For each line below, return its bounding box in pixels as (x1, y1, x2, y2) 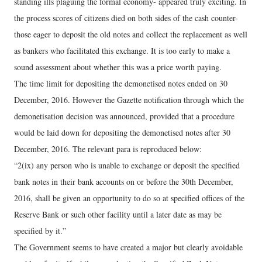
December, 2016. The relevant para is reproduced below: (14, 143, 202, 154)
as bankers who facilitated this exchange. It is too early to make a (14, 45, 230, 56)
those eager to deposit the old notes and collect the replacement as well (14, 29, 247, 40)
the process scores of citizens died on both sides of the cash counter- (14, 12, 238, 23)
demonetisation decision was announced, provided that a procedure (14, 111, 235, 122)
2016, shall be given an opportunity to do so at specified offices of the (14, 192, 244, 204)
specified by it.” (14, 225, 66, 236)
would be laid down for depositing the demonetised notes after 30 (14, 127, 230, 138)
